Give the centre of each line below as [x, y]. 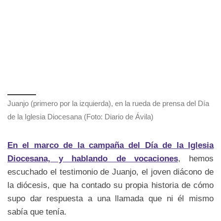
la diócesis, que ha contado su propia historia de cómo [110, 185]
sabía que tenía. [37, 212]
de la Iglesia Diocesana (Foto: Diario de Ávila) [80, 117]
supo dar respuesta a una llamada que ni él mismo [110, 199]
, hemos [196, 159]
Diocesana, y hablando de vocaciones [93, 159]
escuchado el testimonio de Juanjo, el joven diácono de [110, 172]
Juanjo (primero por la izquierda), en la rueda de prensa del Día [108, 103]
